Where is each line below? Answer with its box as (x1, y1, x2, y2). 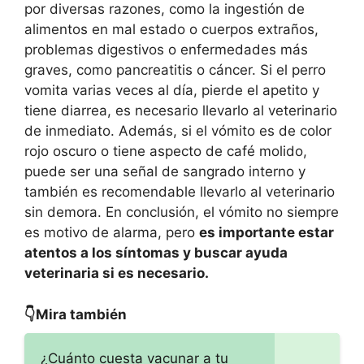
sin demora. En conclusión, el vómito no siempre (24, 204, 339, 221)
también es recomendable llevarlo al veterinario (24, 184, 335, 201)
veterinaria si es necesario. (24, 265, 209, 282)
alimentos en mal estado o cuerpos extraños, (24, 21, 318, 38)
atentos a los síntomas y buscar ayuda (24, 245, 288, 262)
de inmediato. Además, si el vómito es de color (24, 123, 331, 140)
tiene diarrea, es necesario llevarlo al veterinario (24, 102, 337, 119)
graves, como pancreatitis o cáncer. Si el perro (24, 62, 326, 79)
